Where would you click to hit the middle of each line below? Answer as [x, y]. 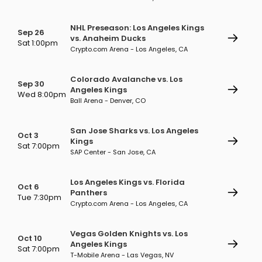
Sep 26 [31, 32]
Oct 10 [30, 238]
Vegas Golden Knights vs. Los [129, 234]
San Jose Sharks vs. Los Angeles [134, 131]
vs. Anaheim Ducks [108, 38]
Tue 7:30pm [39, 197]
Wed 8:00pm [42, 94]
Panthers [89, 193]
